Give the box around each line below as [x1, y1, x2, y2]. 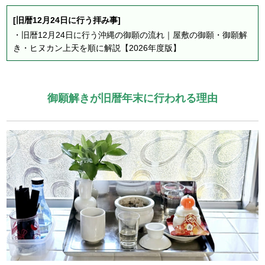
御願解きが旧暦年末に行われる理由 [47, 92, 218, 104]
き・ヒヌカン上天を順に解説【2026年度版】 [13, 43, 182, 53]
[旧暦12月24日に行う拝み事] [13, 15, 121, 25]
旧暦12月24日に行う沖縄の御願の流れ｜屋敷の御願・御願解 [21, 30, 248, 40]
